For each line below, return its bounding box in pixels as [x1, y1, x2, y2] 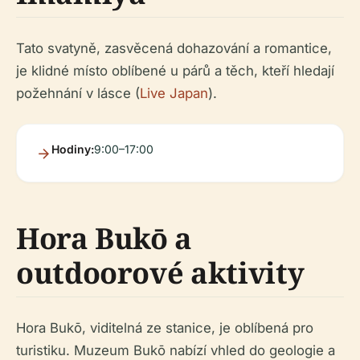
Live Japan [140, 85, 208, 101]
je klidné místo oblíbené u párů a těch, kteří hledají [16, 63, 334, 79]
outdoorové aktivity [16, 253, 305, 292]
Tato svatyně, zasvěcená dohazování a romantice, [16, 40, 332, 56]
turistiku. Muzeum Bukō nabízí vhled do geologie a [16, 342, 335, 358]
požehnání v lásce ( [16, 85, 140, 101]
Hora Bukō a [16, 219, 193, 258]
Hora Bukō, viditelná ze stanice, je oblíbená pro [16, 320, 313, 336]
